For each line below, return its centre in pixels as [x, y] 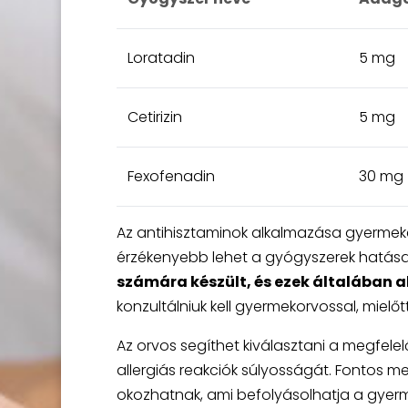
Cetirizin [154, 117]
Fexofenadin [171, 176]
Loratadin [161, 58]
